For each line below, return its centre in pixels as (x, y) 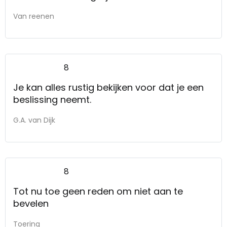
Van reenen (34, 16)
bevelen (31, 203)
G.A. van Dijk (34, 120)
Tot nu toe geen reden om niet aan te (98, 191)
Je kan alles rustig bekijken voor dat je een (108, 87)
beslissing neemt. (52, 99)
